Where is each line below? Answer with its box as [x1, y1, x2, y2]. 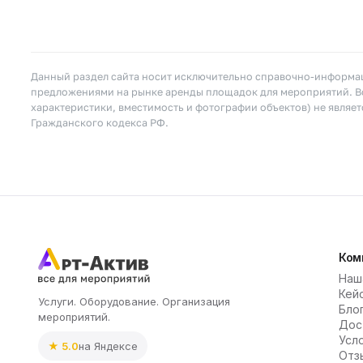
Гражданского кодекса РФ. [31, 117, 169, 130]
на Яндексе [79, 339, 138, 352]
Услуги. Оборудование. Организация [38, 294, 230, 308]
